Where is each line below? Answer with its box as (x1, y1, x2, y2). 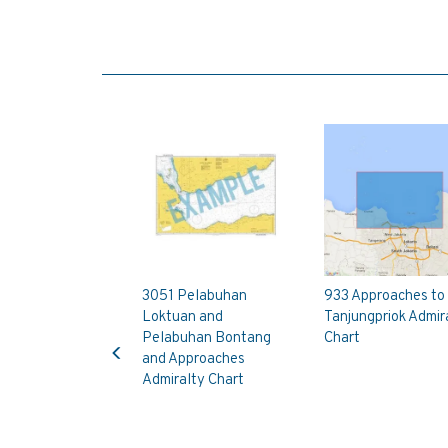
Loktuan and (142, 307, 223, 327)
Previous (116, 328, 171, 345)
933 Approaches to (323, 286, 445, 306)
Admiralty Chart (142, 370, 244, 390)
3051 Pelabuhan (142, 286, 247, 306)
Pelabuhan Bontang (142, 328, 271, 348)
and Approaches (142, 349, 245, 369)
